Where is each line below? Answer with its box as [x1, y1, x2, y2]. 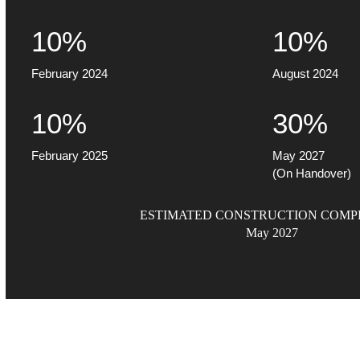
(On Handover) [272, 166, 351, 180]
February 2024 [31, 66, 108, 80]
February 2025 [31, 148, 108, 162]
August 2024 [272, 66, 338, 80]
